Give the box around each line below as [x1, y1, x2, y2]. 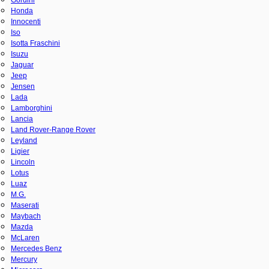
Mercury [11, 255, 37, 264]
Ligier [11, 147, 29, 156]
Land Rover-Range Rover [11, 125, 95, 134]
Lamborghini [11, 103, 52, 112]
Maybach [11, 211, 41, 220]
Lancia [11, 114, 33, 123]
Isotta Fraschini [11, 38, 60, 47]
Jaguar [11, 60, 34, 69]
